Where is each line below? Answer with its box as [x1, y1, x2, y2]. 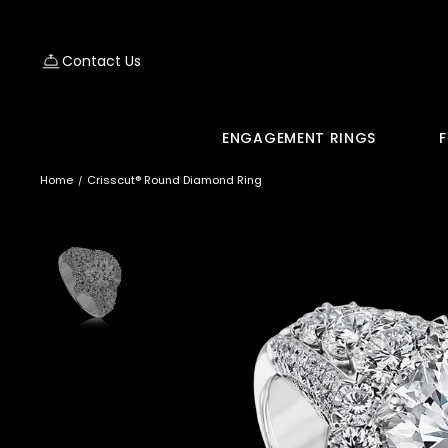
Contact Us [62, 51, 141, 71]
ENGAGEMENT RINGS [222, 128, 377, 148]
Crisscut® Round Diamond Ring [87, 172, 262, 188]
